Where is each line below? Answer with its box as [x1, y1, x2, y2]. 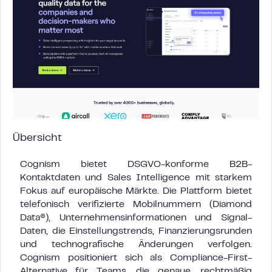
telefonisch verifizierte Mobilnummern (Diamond [20, 200, 252, 209]
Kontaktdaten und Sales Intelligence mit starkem [20, 174, 252, 182]
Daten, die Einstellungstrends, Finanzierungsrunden [20, 227, 252, 236]
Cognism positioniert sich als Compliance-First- [20, 254, 252, 262]
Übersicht [13, 134, 62, 143]
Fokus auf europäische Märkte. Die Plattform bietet [20, 187, 252, 195]
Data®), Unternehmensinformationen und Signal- [20, 214, 252, 222]
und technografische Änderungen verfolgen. [20, 240, 252, 249]
